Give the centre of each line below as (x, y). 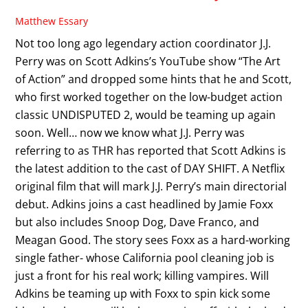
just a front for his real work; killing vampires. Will (142, 275)
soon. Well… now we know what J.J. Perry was (130, 132)
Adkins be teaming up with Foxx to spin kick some (143, 293)
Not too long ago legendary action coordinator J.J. (143, 43)
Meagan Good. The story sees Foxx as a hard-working (153, 240)
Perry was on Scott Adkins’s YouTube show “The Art (148, 61)
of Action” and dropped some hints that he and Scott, (154, 79)
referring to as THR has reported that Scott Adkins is (151, 150)
